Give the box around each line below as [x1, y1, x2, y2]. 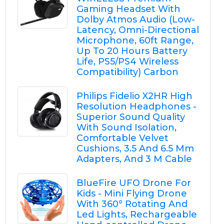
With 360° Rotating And [76, 198, 187, 209]
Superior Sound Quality [76, 111, 185, 122]
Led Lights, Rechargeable [76, 209, 197, 220]
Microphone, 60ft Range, [76, 35, 193, 46]
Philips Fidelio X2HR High [76, 90, 192, 101]
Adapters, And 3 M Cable [76, 153, 192, 164]
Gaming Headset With [76, 3, 180, 14]
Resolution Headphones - [76, 101, 196, 112]
